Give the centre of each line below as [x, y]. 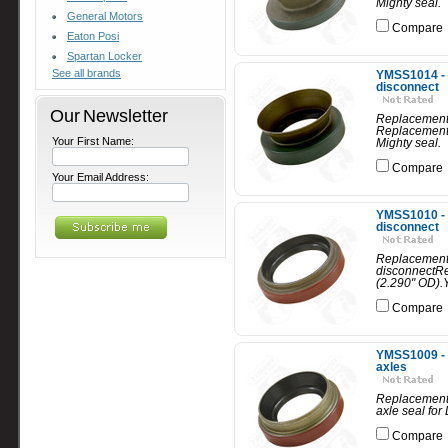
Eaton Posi [93, 36]
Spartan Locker [104, 56]
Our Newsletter [109, 116]
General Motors [105, 16]
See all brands [86, 73]
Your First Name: [93, 141]
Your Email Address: [100, 177]
